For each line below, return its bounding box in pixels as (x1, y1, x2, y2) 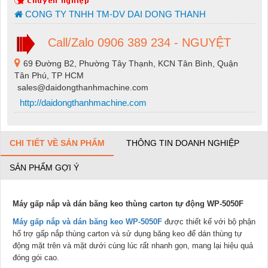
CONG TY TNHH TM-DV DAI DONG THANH (22, 9, 206, 20)
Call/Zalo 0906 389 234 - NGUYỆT (44, 36, 231, 50)
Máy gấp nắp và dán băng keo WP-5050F (13, 217, 162, 226)
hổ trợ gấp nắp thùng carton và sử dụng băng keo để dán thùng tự (13, 229, 242, 238)
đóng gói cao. (13, 252, 59, 262)
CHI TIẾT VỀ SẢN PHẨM (10, 138, 105, 148)
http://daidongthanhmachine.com (17, 97, 147, 108)
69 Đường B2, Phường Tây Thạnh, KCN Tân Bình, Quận (23, 58, 238, 68)
